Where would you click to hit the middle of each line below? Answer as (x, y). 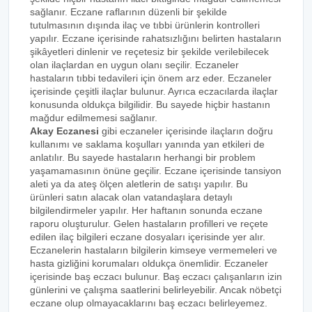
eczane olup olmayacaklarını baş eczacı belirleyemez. (149, 303)
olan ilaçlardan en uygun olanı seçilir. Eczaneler (134, 65)
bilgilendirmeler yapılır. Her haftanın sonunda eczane (146, 210)
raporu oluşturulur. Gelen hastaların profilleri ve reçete (149, 224)
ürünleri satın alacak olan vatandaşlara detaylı (131, 197)
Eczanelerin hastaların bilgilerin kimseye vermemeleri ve (154, 250)
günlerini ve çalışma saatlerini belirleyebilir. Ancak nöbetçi (156, 290)
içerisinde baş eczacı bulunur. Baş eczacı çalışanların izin (156, 276)
